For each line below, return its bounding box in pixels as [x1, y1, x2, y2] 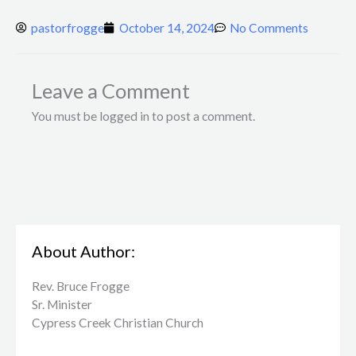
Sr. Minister [32, 297, 92, 312]
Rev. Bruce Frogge [32, 279, 130, 294]
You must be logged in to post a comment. [32, 109, 255, 124]
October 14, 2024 [119, 20, 215, 35]
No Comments [230, 20, 308, 35]
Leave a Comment [32, 79, 190, 103]
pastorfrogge [31, 20, 104, 35]
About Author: [32, 242, 135, 261]
